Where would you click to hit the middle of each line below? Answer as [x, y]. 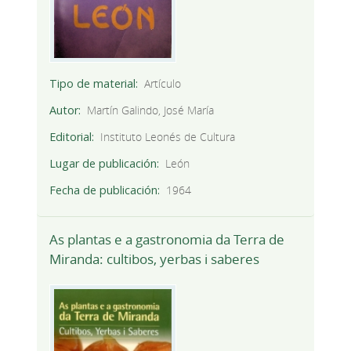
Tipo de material [92, 84]
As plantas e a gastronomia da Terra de [166, 239]
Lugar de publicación [103, 164]
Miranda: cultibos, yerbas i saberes [154, 259]
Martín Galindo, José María [151, 110]
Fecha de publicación [103, 190]
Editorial [70, 137]
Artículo [163, 84]
